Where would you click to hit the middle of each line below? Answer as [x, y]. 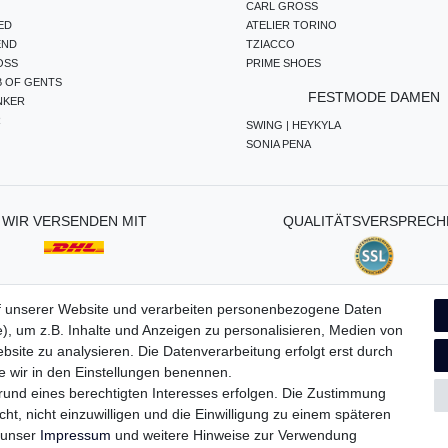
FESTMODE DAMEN [374, 96]
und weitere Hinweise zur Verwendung [234, 435]
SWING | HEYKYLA [293, 124]
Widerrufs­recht [255, 349]
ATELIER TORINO [291, 24]
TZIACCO [270, 43]
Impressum [75, 435]
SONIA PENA [278, 143]
